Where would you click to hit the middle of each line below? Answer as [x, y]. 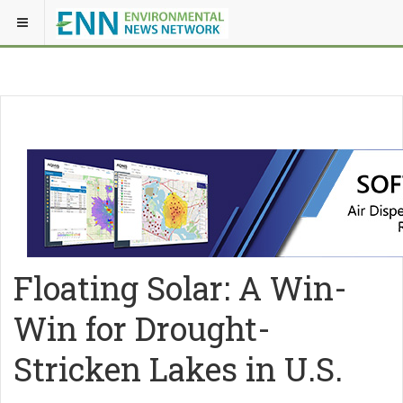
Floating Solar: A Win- [180, 288]
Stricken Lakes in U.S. [178, 369]
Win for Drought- [142, 328]
